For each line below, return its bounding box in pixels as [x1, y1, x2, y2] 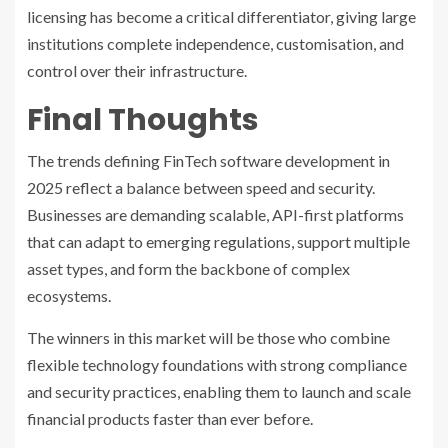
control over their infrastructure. [27, 61, 247, 81]
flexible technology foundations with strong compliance [27, 355, 407, 375]
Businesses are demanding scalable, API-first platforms [27, 205, 404, 225]
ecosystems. [27, 286, 111, 306]
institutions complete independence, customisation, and [27, 34, 404, 54]
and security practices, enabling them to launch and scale [27, 382, 411, 402]
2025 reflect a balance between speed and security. [27, 178, 375, 198]
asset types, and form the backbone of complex [27, 259, 350, 279]
